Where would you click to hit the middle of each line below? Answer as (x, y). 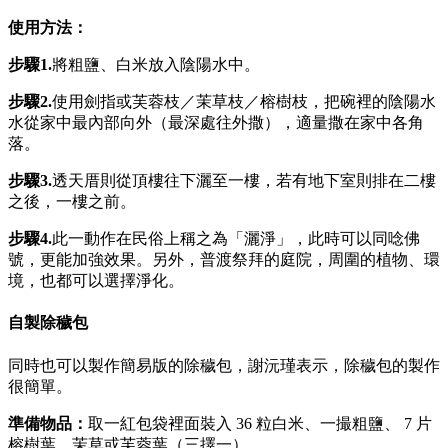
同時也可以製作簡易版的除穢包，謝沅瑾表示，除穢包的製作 (224, 365)
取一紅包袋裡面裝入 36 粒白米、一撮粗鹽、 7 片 (260, 423)
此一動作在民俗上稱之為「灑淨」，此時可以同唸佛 (236, 239)
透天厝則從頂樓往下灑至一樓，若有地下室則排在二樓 (244, 181)
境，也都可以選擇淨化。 (96, 281)
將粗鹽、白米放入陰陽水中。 (156, 65)
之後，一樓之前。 (72, 202)
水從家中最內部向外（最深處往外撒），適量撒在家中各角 (216, 123)
